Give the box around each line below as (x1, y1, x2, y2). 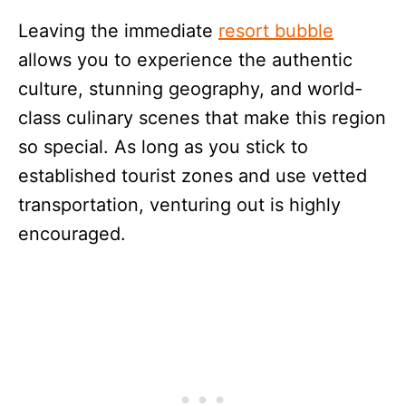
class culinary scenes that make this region (18, 106, 386, 129)
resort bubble (218, 19, 333, 42)
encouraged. (18, 222, 126, 245)
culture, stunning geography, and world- (18, 77, 362, 100)
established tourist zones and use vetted (18, 164, 367, 187)
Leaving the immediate (18, 19, 218, 42)
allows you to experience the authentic (18, 48, 353, 71)
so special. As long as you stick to (18, 135, 308, 158)
